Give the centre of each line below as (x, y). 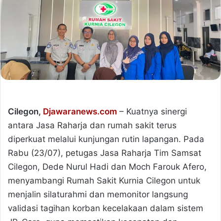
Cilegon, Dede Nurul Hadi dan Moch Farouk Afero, (107, 167)
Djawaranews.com (80, 112)
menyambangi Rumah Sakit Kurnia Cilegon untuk (104, 181)
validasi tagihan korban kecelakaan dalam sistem (106, 208)
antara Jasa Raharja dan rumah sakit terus (92, 126)
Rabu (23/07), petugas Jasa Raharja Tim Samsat (105, 153)
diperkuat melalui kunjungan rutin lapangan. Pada (106, 139)
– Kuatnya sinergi (152, 112)
